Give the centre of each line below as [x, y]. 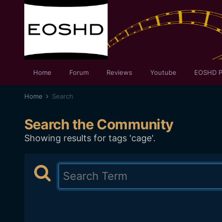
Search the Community [99, 124]
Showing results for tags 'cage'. [90, 138]
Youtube [163, 72]
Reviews [119, 72]
